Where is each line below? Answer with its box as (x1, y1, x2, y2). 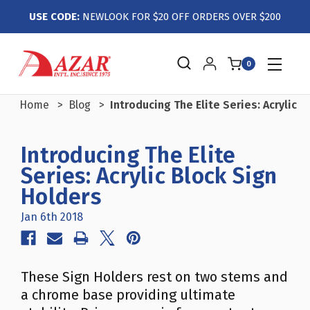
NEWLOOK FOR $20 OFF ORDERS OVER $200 (80, 10, 281, 23)
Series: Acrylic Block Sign (21, 163, 277, 189)
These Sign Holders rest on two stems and (21, 268, 288, 285)
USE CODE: (29, 10, 80, 23)
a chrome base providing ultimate (21, 286, 235, 303)
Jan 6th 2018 (21, 210, 83, 224)
